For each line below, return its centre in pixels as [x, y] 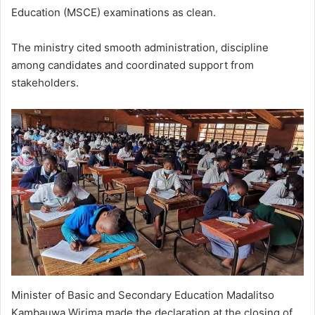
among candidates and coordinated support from [133, 65]
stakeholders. [45, 82]
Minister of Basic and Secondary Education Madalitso [143, 295]
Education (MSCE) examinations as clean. [114, 12]
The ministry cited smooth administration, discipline [140, 47]
